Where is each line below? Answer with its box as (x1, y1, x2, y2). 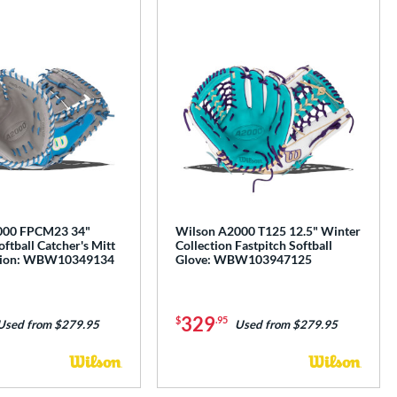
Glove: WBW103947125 (175, 251, 313, 267)
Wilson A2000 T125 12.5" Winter (175, 222, 362, 238)
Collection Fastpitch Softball (175, 237, 333, 253)
